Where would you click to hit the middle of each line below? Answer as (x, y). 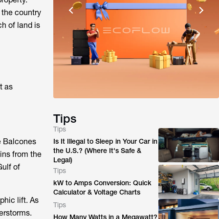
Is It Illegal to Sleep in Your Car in (106, 141)
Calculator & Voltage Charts (97, 192)
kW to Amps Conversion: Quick (103, 183)
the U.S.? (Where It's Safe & (98, 151)
